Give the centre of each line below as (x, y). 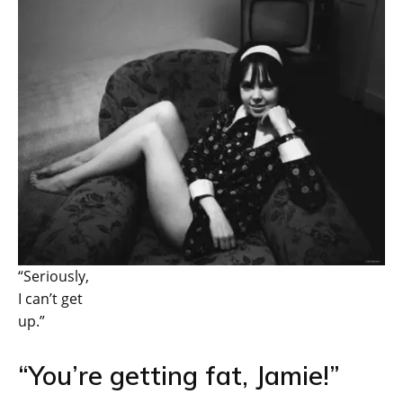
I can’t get (50, 299)
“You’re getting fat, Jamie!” (179, 376)
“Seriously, (54, 277)
